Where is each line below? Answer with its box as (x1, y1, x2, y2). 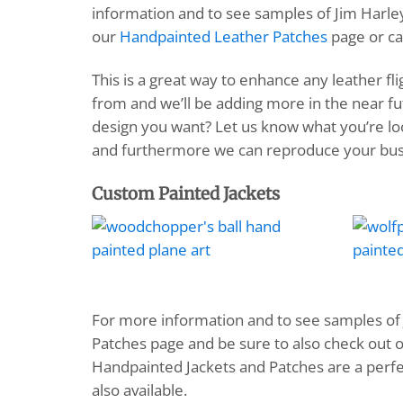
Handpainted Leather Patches (120, 25, 331, 47)
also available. (92, 380, 187, 401)
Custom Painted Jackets (92, 184, 280, 205)
